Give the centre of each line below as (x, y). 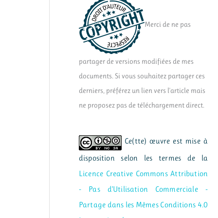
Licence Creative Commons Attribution (143, 174)
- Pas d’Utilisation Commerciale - (143, 190)
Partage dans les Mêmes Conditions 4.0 (143, 205)
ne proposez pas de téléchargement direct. (142, 105)
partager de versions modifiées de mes (136, 62)
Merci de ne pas (168, 24)
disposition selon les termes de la (143, 158)
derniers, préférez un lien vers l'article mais (142, 91)
